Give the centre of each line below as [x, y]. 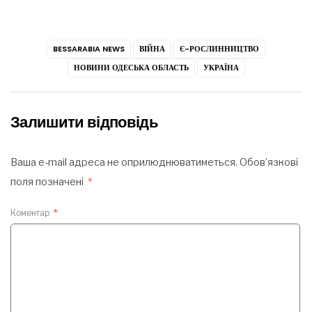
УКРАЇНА [221, 67]
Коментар [31, 212]
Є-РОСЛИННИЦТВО [219, 48]
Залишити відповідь [85, 122]
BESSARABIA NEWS [89, 48]
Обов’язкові [269, 162]
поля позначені [48, 181]
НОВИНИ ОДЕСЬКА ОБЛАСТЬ [131, 67]
